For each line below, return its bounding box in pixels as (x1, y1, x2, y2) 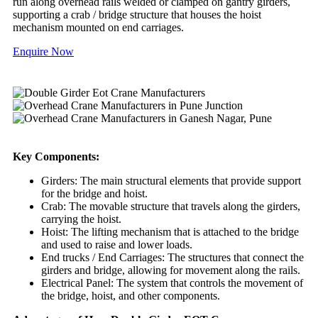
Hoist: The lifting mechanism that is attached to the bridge (41, 225, 299, 238)
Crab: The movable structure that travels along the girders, (41, 199, 300, 212)
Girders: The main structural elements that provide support (41, 174, 301, 187)
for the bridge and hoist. (41, 187, 148, 199)
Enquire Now (13, 45, 74, 57)
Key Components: (13, 150, 99, 163)
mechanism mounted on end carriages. (13, 21, 184, 33)
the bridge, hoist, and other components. (41, 289, 220, 302)
